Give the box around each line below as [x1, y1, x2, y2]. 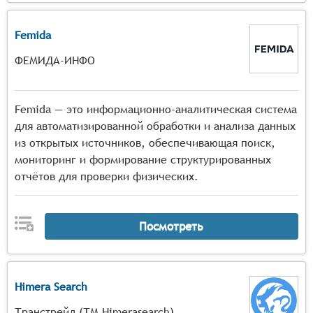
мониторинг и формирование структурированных [15, 153, 271, 166]
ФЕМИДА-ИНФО [15, 54, 95, 67]
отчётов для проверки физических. [15, 170, 198, 183]
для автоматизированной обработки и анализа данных [15, 119, 296, 133]
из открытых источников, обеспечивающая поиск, [15, 136, 275, 150]
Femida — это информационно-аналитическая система [15, 103, 297, 116]
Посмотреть [139, 219, 204, 233]
